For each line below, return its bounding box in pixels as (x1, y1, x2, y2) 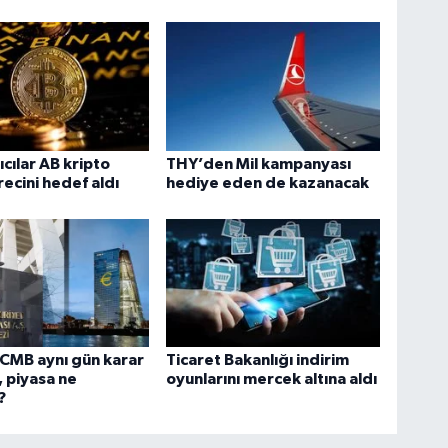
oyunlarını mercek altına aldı (166, 371, 378, 388)
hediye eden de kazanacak (166, 175, 370, 192)
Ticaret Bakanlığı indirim (166, 352, 350, 369)
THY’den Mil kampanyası (166, 156, 352, 173)
